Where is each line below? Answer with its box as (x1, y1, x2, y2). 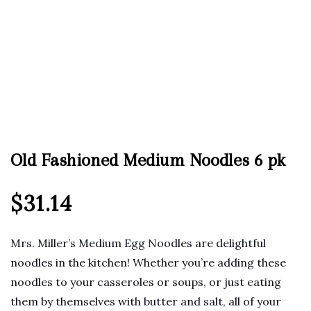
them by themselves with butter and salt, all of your (10, 294, 281, 309)
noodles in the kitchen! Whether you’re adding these (10, 255, 286, 270)
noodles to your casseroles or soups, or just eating (10, 275, 281, 289)
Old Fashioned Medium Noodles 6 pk (10, 149, 285, 170)
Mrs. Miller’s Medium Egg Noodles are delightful (10, 236, 266, 251)
